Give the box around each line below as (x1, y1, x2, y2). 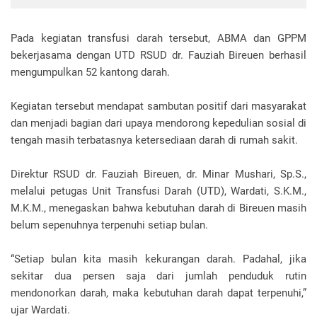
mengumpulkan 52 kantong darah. (11, 66, 170, 79)
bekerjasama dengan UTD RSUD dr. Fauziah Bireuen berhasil (11, 49, 306, 62)
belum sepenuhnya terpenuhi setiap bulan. (11, 219, 208, 231)
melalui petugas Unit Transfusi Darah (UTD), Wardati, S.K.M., (11, 185, 306, 197)
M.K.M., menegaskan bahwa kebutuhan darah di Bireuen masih (11, 202, 306, 214)
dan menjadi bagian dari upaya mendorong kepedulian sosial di (11, 117, 306, 129)
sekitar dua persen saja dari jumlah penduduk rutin (11, 270, 306, 282)
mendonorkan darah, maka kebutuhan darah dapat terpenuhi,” (11, 287, 306, 299)
